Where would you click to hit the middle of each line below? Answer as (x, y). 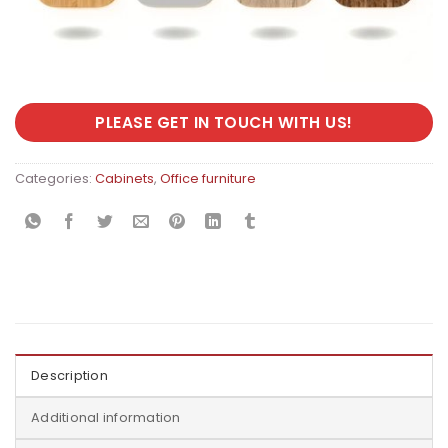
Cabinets (124, 178)
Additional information (106, 417)
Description (69, 375)
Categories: (55, 178)
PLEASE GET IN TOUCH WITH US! (224, 122)
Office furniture (208, 178)
